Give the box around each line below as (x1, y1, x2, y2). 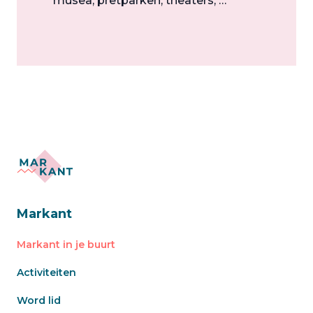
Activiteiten (17, 265, 76, 279)
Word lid (17, 293, 61, 307)
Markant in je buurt (17, 238, 115, 251)
